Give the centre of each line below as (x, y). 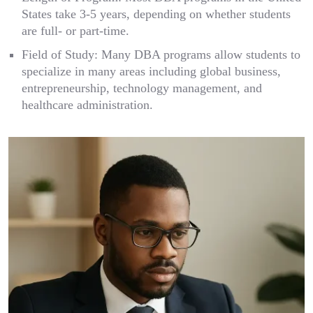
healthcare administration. (87, 105)
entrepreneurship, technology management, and (142, 88)
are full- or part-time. (75, 31)
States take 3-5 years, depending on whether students (156, 14)
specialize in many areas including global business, (151, 71)
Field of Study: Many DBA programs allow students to (161, 54)
